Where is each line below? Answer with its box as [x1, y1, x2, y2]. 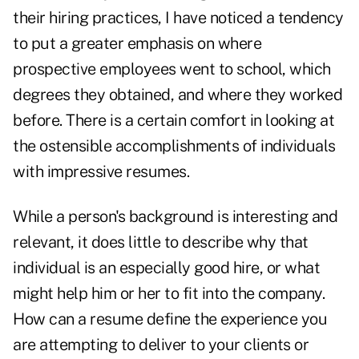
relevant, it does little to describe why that [13, 232, 309, 252]
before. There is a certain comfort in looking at [13, 111, 334, 131]
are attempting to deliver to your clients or [13, 335, 309, 355]
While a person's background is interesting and [13, 207, 337, 227]
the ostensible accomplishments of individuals [13, 136, 336, 156]
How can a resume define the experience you [13, 309, 327, 329]
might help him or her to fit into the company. [13, 284, 325, 304]
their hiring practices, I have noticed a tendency [13, 8, 344, 28]
